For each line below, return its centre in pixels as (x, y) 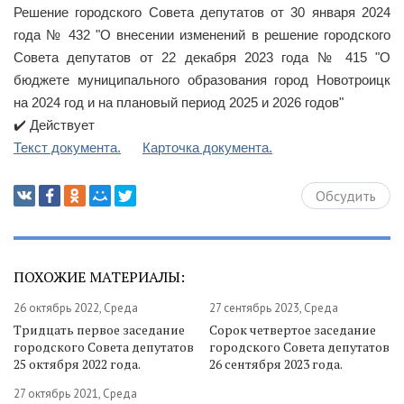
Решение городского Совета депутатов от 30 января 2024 (202, 12)
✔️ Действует (54, 125)
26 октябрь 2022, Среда (76, 308)
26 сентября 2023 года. (276, 364)
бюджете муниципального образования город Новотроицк (202, 80)
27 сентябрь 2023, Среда (274, 308)
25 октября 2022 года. (77, 364)
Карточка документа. (207, 147)
